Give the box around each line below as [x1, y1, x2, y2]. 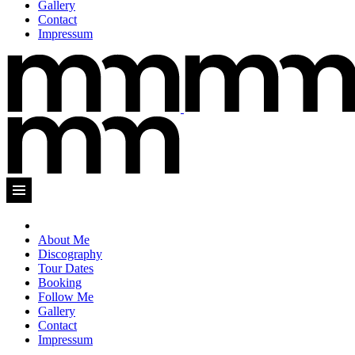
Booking [38, 276, 82, 289]
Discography [38, 247, 102, 261]
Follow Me [38, 290, 94, 303]
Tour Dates [38, 261, 94, 275]
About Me [38, 233, 90, 246]
